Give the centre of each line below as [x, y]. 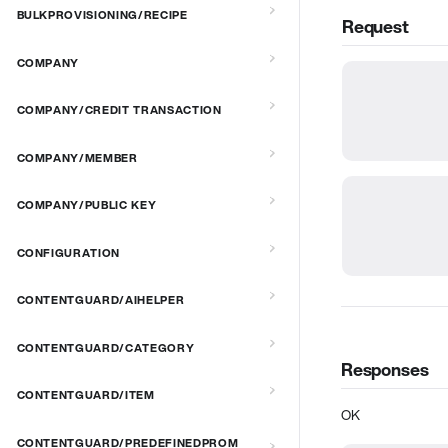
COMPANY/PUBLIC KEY [86, 205]
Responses [385, 370]
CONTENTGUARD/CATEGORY [105, 347]
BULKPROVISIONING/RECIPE [102, 15]
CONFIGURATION [68, 252]
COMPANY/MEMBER [77, 157]
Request [375, 27]
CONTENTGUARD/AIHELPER [100, 300]
